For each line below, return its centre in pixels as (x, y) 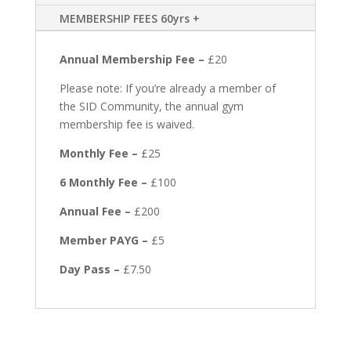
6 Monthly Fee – (105, 182)
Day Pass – (91, 269)
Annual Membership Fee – (133, 59)
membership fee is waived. (127, 124)
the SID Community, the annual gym (151, 106)
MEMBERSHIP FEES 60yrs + (129, 18)
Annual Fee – (96, 211)
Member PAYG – (105, 240)
